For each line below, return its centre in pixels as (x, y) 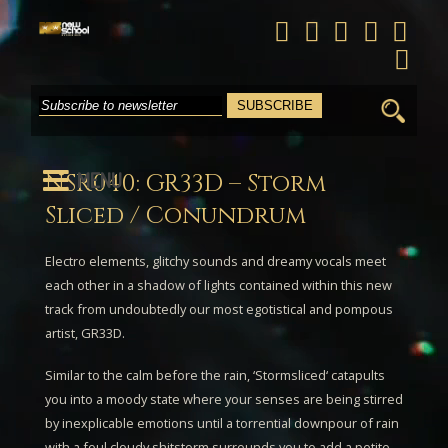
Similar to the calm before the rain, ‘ (149, 375)
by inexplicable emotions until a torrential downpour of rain (221, 423)
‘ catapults (355, 375)
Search (401, 100)
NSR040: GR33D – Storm (185, 183)
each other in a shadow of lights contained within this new (218, 285)
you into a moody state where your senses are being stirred (223, 399)
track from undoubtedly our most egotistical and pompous (218, 309)
